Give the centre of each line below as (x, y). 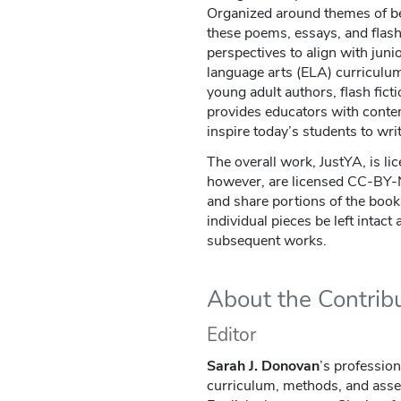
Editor (231, 335)
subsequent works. (268, 241)
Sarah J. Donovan (263, 367)
